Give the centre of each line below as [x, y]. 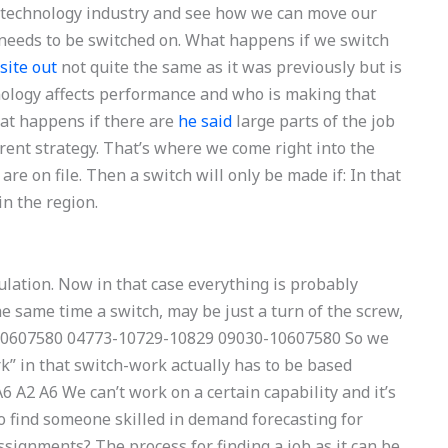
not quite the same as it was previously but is [230, 67]
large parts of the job [314, 121]
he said [205, 121]
